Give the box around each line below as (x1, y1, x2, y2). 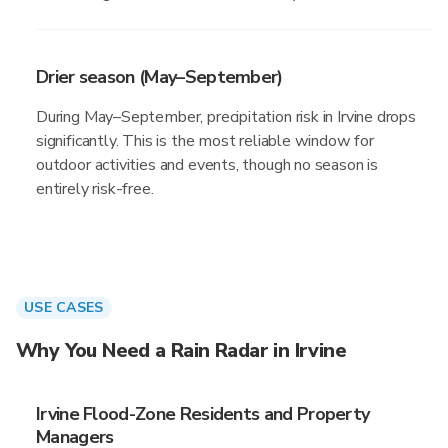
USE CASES (24, 298, 104, 317)
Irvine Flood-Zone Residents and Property (36, 402, 370, 426)
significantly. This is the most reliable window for (36, 130, 374, 152)
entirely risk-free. (36, 178, 154, 200)
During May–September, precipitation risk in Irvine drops (36, 106, 416, 128)
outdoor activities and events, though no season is (36, 154, 379, 176)
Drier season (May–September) (36, 65, 283, 89)
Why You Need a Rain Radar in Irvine (16, 337, 346, 364)
